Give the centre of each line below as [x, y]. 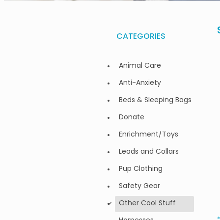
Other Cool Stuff [147, 204]
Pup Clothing [141, 169]
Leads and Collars [149, 152]
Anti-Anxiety [140, 83]
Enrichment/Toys [149, 135]
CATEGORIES [141, 37]
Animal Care [140, 66]
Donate [132, 118]
